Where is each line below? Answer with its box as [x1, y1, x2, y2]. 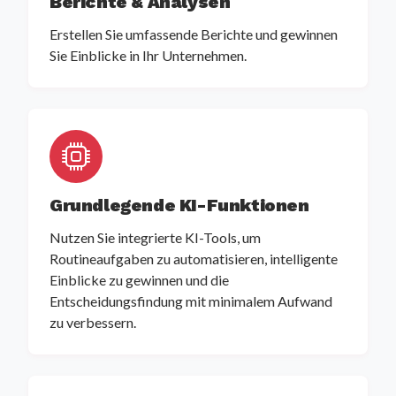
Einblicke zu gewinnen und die [49, 271, 229, 289]
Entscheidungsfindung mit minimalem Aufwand [49, 293, 332, 310]
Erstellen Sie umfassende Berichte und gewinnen [49, 26, 338, 43]
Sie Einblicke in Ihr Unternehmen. [49, 47, 247, 65]
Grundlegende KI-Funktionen [49, 194, 309, 217]
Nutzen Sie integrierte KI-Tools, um [49, 229, 261, 247]
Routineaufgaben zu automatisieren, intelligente [49, 250, 338, 268]
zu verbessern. [49, 314, 136, 331]
